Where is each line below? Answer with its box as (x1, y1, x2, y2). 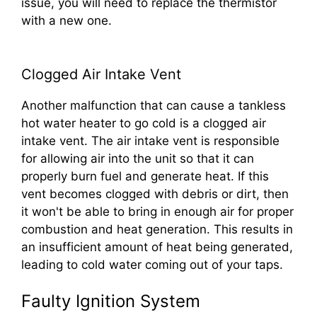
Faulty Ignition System (21, 290, 200, 311)
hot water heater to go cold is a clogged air (21, 115, 266, 130)
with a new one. (21, 13, 112, 28)
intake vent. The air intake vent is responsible (21, 133, 279, 148)
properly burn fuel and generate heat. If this (21, 168, 269, 183)
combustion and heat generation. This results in (21, 221, 293, 236)
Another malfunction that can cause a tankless (21, 98, 286, 113)
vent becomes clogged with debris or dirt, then (21, 186, 289, 201)
